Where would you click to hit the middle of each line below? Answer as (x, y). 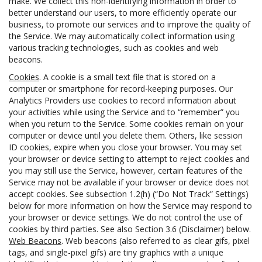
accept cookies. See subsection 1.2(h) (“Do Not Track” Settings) (129, 194)
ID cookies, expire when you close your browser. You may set (125, 147)
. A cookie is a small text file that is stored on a (127, 77)
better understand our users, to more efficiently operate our (123, 13)
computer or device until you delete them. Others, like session (126, 135)
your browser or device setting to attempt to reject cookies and (129, 159)
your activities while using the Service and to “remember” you (124, 112)
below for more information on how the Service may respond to (130, 206)
